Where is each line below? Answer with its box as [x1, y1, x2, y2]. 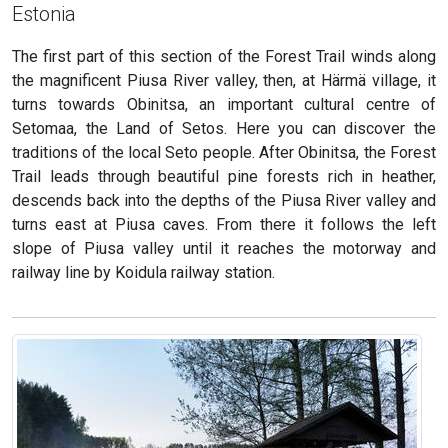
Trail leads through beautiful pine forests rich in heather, [12, 167, 436, 187]
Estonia [12, 2, 76, 27]
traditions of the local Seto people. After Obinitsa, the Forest [12, 143, 436, 163]
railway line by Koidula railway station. [12, 263, 275, 283]
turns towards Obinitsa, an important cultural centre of [12, 95, 436, 115]
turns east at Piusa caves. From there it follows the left [12, 215, 436, 235]
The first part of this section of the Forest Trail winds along [12, 47, 436, 67]
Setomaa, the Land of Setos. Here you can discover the [12, 119, 436, 139]
